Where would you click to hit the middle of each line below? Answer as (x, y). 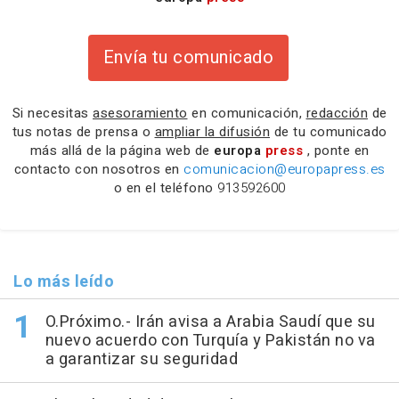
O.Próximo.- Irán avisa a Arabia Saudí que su (210, 322)
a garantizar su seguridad (141, 359)
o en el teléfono (165, 187)
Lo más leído (64, 281)
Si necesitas (52, 113)
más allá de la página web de (122, 150)
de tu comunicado (329, 131)
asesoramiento (140, 113)
